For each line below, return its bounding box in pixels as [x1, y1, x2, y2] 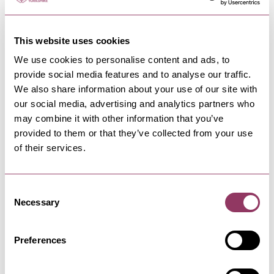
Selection [4, 199, 42, 210]
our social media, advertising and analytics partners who [14, 98, 254, 109]
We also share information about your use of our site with [14, 84, 257, 94]
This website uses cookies [14, 35, 130, 46]
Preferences [14, 235, 67, 245]
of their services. [14, 143, 86, 153]
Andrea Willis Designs [22, 171, 138, 189]
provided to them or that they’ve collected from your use [14, 128, 253, 138]
